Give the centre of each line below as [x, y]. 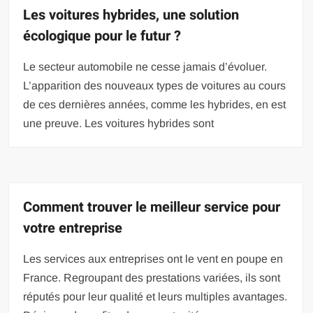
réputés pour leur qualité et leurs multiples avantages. [155, 296]
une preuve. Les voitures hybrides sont [119, 123]
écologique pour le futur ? [102, 36]
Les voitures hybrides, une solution [131, 15]
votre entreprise [73, 228]
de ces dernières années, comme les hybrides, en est [155, 104]
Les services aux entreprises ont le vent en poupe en [153, 259]
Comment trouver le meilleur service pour [152, 207]
